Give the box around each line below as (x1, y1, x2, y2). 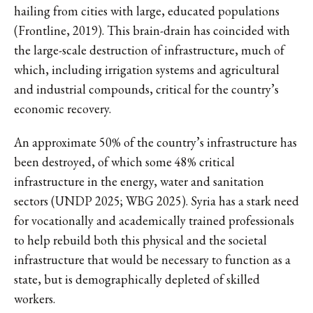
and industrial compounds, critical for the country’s (14, 80, 279, 97)
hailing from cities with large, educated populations (14, 2, 279, 19)
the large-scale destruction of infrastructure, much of (14, 41, 284, 58)
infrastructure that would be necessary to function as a (14, 251, 291, 268)
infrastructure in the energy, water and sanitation (14, 173, 264, 189)
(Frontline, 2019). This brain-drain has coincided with (14, 22, 290, 38)
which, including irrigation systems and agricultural (14, 61, 279, 78)
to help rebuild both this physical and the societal (14, 231, 267, 248)
